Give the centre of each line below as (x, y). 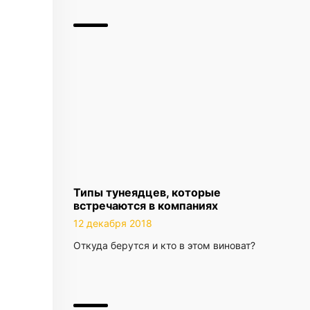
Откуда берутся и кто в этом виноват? (164, 245)
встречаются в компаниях (146, 206)
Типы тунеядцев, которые (147, 192)
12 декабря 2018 (113, 223)
